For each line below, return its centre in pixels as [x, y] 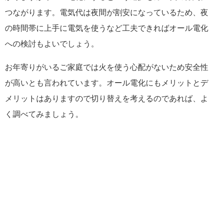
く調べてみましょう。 [44, 114]
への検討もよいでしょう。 [52, 44]
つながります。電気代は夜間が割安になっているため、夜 [107, 13]
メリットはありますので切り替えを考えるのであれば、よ [107, 99]
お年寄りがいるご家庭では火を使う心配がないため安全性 [107, 67]
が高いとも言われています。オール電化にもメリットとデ [107, 83]
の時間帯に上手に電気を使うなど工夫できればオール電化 [107, 28]
